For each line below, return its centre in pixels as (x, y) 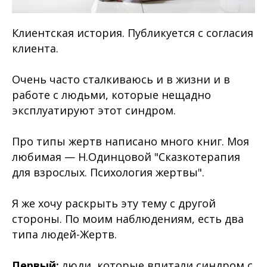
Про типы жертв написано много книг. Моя (131, 141)
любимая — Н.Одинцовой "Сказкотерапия (126, 157)
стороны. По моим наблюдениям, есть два (128, 219)
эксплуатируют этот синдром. (94, 110)
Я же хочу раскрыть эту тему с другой (114, 203)
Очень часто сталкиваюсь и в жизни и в (121, 79)
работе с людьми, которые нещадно (111, 95)
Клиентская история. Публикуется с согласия (133, 33)
